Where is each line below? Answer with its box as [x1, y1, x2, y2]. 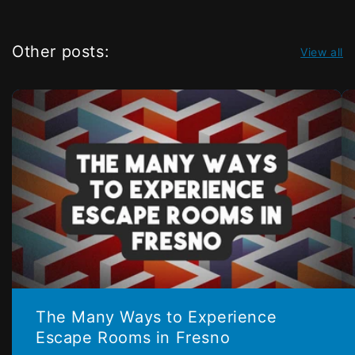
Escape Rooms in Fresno [36, 327, 231, 347]
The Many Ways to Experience [36, 307, 277, 326]
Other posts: [12, 42, 110, 62]
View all [300, 45, 343, 59]
